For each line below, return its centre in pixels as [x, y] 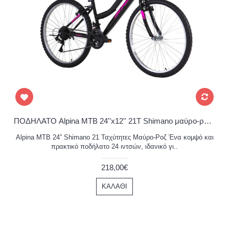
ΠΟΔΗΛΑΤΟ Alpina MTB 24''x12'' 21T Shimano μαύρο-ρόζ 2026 [208, 121]
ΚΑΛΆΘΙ [114, 186]
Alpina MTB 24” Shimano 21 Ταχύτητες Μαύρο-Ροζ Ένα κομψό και [114, 137]
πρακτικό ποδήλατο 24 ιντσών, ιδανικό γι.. [114, 146]
